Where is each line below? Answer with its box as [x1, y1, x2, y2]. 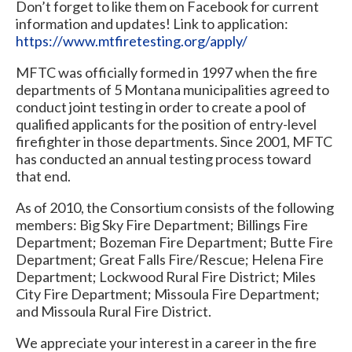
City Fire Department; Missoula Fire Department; [16, 285, 320, 302]
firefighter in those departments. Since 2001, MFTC [16, 133, 332, 150]
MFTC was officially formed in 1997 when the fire [16, 64, 317, 81]
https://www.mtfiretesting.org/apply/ [16, 32, 247, 49]
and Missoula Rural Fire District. [16, 302, 211, 320]
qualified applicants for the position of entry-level [16, 115, 317, 133]
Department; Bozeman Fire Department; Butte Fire [16, 233, 333, 251]
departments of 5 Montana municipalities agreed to [16, 81, 329, 98]
